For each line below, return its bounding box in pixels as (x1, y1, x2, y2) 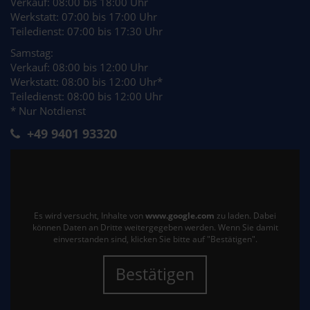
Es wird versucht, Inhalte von (34, 209, 145, 221)
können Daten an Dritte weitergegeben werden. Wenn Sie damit (32, 221, 278, 233)
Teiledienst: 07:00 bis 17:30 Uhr (10, 24, 163, 39)
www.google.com (145, 209, 215, 221)
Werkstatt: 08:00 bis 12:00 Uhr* (10, 75, 163, 89)
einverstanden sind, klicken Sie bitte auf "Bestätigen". (53, 232, 257, 245)
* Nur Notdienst (10, 104, 86, 118)
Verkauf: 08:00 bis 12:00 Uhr (10, 60, 148, 75)
